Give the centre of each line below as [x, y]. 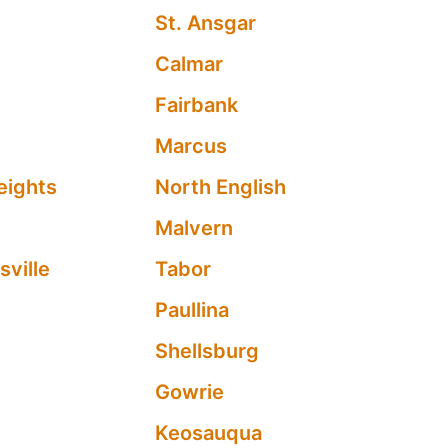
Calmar [189, 64]
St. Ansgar [206, 23]
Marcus [191, 146]
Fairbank [197, 105]
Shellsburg [207, 351]
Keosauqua [209, 433]
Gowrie [190, 392]
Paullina [192, 310]
